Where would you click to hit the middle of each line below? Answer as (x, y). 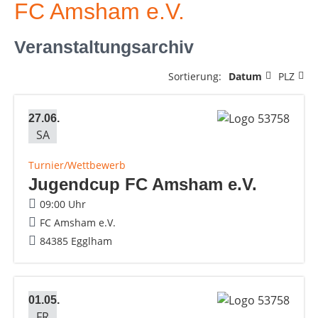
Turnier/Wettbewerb (77, 165)
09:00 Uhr (63, 204)
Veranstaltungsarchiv (104, 46)
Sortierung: (195, 76)
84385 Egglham (76, 241)
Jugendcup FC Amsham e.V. (143, 184)
